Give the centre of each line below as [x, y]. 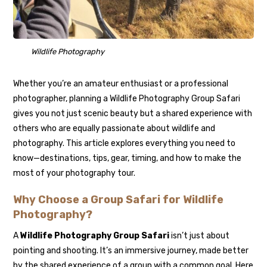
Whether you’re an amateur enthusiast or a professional [121, 84]
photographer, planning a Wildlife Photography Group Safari [127, 99]
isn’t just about [200, 236]
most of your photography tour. [74, 173]
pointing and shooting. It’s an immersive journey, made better [131, 251]
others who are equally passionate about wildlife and [114, 129]
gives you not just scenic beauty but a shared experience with [133, 114]
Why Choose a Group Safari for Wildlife [119, 200]
